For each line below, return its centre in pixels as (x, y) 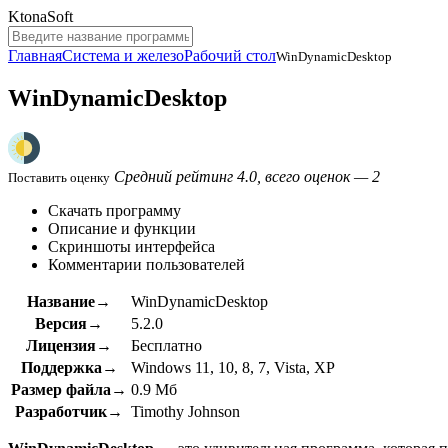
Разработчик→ (69, 411)
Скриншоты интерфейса (131, 246)
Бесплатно (166, 345)
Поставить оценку (59, 177)
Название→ (69, 301)
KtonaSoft (40, 16)
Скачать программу (114, 210)
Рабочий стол (230, 55)
